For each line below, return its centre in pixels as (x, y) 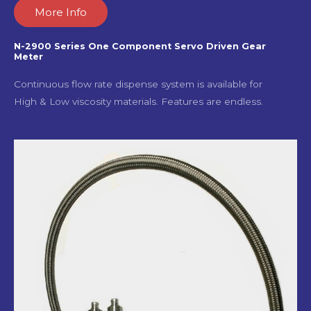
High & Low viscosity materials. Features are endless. (138, 102)
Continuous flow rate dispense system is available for (138, 84)
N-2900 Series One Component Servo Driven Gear (140, 47)
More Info (61, 12)
